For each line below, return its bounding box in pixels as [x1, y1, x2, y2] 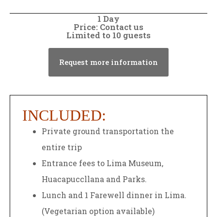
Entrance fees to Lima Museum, [42, 158, 163, 168]
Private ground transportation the [42, 126, 174, 136]
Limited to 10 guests [66, 30, 151, 41]
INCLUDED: [22, 107, 106, 124]
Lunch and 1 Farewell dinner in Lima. [42, 190, 186, 200]
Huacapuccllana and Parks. [42, 174, 147, 184]
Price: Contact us [74, 21, 143, 32]
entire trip [42, 142, 82, 152]
